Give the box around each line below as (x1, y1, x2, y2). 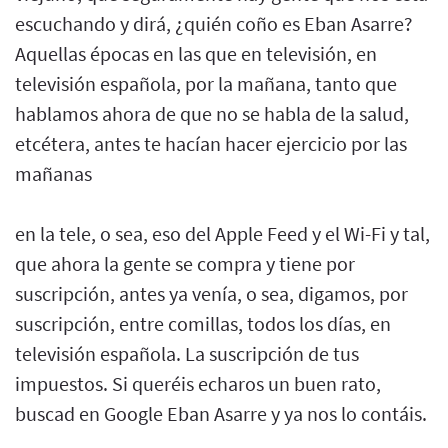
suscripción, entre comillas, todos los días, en (15, 310, 391, 336)
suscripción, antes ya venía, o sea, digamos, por (15, 280, 408, 306)
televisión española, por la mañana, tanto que (15, 70, 397, 96)
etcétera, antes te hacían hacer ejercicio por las (15, 130, 407, 156)
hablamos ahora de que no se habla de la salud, (15, 100, 409, 126)
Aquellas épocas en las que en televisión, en (15, 40, 377, 66)
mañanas (15, 160, 92, 186)
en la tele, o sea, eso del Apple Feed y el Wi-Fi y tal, (15, 220, 430, 246)
